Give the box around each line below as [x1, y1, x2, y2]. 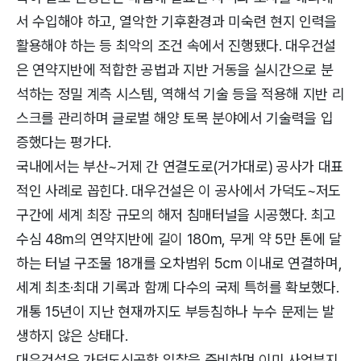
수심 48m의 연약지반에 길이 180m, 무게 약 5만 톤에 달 [16, 230, 342, 247]
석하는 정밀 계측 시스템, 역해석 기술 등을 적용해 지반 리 [16, 85, 345, 102]
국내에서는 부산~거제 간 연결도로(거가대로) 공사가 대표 [16, 157, 344, 175]
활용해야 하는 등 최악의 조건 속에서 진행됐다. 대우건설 [16, 36, 337, 54]
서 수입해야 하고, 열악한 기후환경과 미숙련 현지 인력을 [16, 12, 338, 30]
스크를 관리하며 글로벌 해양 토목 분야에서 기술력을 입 [16, 109, 334, 127]
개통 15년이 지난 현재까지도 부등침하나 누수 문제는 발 [16, 302, 336, 320]
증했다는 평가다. [16, 133, 112, 151]
